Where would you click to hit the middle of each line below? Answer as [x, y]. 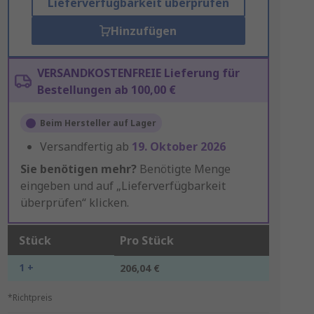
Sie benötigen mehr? [78, 169]
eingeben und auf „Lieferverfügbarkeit [123, 186]
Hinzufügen [144, 31]
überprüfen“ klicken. [74, 203]
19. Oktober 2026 [178, 146]
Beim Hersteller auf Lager [98, 123]
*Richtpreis [30, 298]
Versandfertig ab [86, 146]
